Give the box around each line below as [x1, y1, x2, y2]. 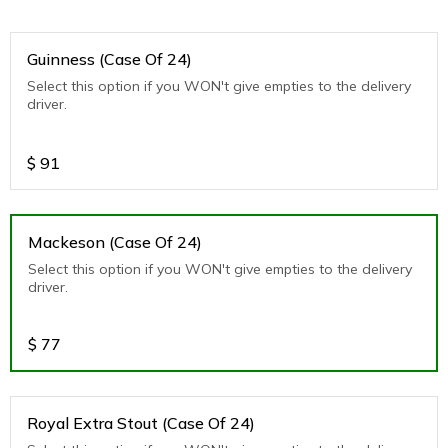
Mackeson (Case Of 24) [28, 231, 202, 252]
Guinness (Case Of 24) [27, 48, 192, 69]
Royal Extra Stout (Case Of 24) [27, 412, 255, 433]
